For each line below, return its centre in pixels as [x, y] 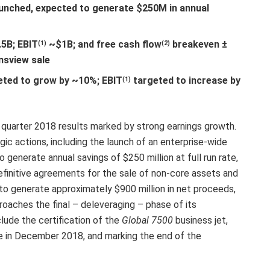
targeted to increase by [186, 80]
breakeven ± [199, 44]
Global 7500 [147, 220]
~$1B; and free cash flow [104, 44]
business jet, [200, 220]
